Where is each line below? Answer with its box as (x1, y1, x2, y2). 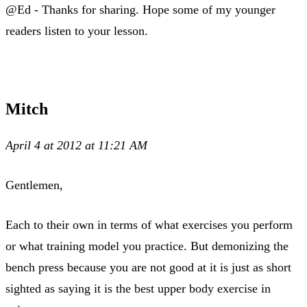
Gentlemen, (5, 177, 63, 192)
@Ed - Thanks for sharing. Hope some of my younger (5, 2, 275, 16)
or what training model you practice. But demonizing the (5, 238, 288, 253)
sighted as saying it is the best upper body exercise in (5, 281, 271, 295)
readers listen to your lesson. (5, 23, 148, 38)
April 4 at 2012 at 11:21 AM (5, 138, 147, 152)
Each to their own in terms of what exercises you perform (5, 217, 293, 232)
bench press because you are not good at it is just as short (5, 260, 291, 274)
